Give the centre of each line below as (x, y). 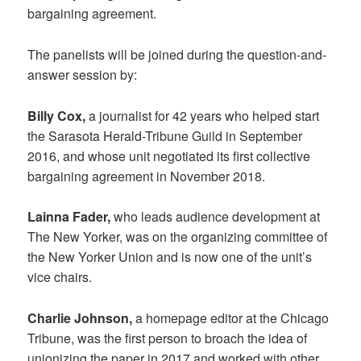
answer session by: (83, 75)
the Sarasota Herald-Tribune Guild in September (165, 135)
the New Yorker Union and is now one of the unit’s (170, 257)
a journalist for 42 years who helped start (204, 115)
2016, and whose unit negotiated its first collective (169, 156)
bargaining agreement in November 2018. (147, 176)
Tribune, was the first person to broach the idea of (168, 338)
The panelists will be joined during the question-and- (177, 55)
